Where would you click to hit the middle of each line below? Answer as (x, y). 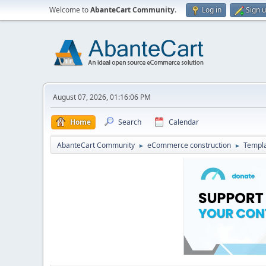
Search (130, 122)
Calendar (184, 122)
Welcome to (70, 10)
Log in (212, 10)
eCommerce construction (189, 145)
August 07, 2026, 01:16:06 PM (102, 97)
